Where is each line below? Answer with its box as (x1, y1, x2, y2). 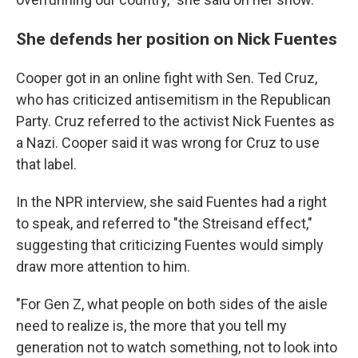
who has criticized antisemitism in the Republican (16, 90, 331, 108)
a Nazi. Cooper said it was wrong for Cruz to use (16, 133, 320, 151)
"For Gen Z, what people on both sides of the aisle (16, 295, 328, 312)
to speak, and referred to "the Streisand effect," (16, 214, 312, 232)
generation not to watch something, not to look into (16, 338, 337, 356)
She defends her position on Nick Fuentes (16, 28, 341, 49)
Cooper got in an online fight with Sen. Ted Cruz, (16, 69, 317, 86)
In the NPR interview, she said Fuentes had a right (16, 193, 327, 210)
